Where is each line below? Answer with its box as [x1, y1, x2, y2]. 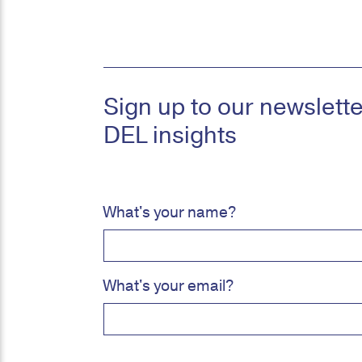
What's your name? [103, 202, 236, 223]
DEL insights [103, 120, 237, 151]
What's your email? [103, 276, 234, 297]
